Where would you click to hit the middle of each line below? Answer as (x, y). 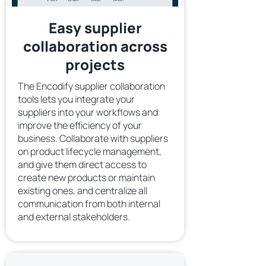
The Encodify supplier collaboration (91, 86)
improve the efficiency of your (80, 125)
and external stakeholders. (74, 217)
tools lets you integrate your (76, 99)
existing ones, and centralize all (83, 191)
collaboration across (95, 46)
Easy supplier (95, 28)
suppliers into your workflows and (88, 112)
